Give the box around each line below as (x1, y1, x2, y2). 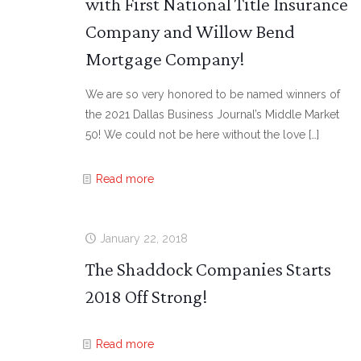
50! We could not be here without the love (85, 128, 305, 141)
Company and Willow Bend (85, 20, 295, 42)
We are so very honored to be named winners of (85, 88, 340, 101)
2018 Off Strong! (85, 285, 208, 307)
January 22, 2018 (99, 232, 188, 245)
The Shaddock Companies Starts (85, 258, 331, 280)
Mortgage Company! (85, 48, 245, 69)
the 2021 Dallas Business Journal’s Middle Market (85, 108, 339, 121)
